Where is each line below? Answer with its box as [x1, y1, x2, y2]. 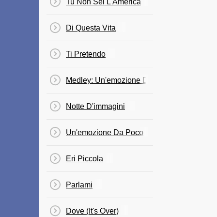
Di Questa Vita [66, 24, 116, 32]
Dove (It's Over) [66, 207, 119, 215]
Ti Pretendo [66, 50, 106, 58]
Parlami [66, 181, 93, 189]
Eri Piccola [66, 155, 103, 163]
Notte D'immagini [66, 102, 125, 110]
